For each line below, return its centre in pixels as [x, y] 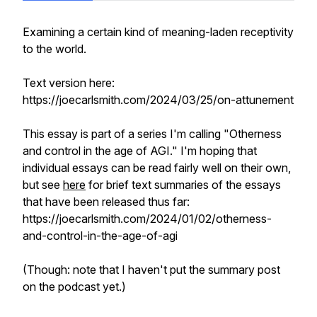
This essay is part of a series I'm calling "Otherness [152, 134]
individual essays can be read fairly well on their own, [157, 168]
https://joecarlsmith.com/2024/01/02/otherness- [147, 219]
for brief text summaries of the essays [183, 185]
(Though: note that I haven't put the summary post [151, 270]
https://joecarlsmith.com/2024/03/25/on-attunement [158, 100]
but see [43, 185]
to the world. [54, 49]
